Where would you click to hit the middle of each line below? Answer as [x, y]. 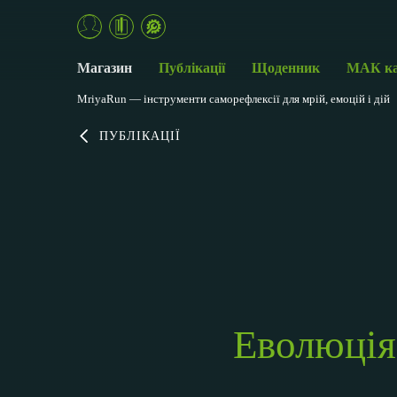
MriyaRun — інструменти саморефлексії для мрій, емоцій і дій [234, 99]
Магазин [105, 68]
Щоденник [286, 68]
